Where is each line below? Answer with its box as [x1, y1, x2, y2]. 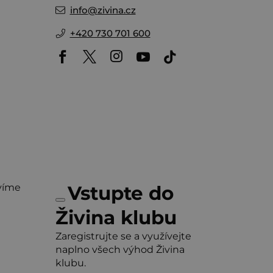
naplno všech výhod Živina [55, 244, 185, 256]
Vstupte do [67, 182, 174, 205]
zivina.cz [97, 4, 136, 16]
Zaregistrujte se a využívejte [55, 230, 191, 243]
